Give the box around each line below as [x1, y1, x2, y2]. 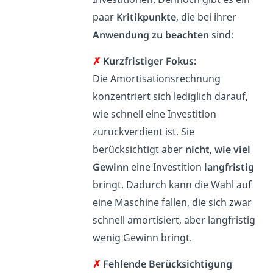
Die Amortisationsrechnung [93, 72, 221, 86]
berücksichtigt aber [93, 143, 186, 157]
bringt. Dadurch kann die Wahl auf [93, 178, 252, 192]
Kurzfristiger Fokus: [101, 54, 197, 68]
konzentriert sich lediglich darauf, [93, 90, 249, 104]
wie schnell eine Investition [93, 107, 217, 121]
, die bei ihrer [176, 10, 237, 24]
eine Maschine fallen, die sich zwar [93, 196, 252, 210]
